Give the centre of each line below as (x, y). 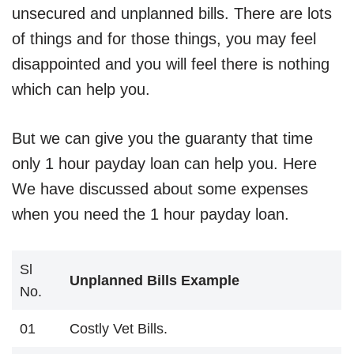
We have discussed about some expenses (160, 189)
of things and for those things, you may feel (164, 39)
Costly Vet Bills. (119, 329)
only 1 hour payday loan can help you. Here (164, 164)
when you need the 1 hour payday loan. (151, 215)
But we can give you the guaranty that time (162, 139)
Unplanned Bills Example (154, 281)
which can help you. (81, 90)
